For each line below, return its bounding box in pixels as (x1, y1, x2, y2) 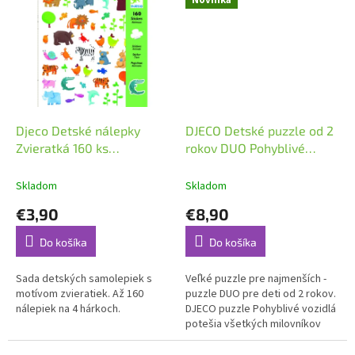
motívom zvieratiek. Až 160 (16, 286, 143, 303)
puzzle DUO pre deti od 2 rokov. (185, 286, 336, 303)
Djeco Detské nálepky (16, 123, 140, 139)
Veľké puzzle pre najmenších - (185, 271, 326, 288)
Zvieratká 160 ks (16, 140, 109, 156)
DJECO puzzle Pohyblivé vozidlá (185, 301, 336, 318)
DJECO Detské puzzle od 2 (185, 123, 334, 139)
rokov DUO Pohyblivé (185, 140, 305, 156)
